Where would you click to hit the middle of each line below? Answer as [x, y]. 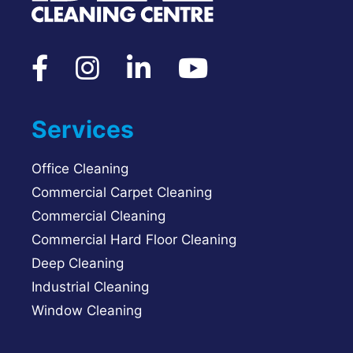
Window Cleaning [87, 311]
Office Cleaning [80, 169]
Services [83, 130]
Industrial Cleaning [90, 287]
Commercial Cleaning [98, 216]
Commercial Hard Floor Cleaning [134, 240]
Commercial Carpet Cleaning [122, 193]
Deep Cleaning [78, 264]
